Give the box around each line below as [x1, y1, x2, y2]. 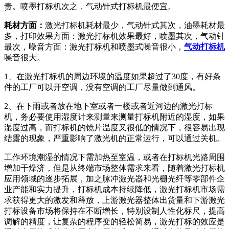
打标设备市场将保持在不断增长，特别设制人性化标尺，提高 [4, 206, 225, 215]
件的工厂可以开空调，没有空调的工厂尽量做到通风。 [4, 82, 200, 91]
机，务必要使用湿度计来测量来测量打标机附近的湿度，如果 [4, 112, 225, 121]
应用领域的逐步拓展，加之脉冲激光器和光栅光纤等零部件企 [4, 174, 225, 183]
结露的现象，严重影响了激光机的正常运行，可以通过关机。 [4, 133, 225, 143]
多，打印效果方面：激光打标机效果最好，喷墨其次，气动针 [4, 31, 225, 40]
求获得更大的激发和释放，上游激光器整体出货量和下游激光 [4, 195, 225, 204]
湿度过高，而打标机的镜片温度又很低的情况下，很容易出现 [4, 123, 225, 132]
